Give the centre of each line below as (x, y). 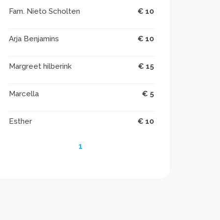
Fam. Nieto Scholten (44, 11)
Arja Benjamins (34, 39)
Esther (20, 121)
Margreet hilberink (40, 66)
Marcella (24, 94)
